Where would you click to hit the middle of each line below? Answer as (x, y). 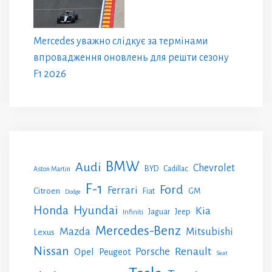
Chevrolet (214, 168)
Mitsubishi (209, 231)
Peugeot (115, 252)
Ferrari (123, 190)
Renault (193, 251)
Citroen (47, 190)
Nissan (51, 250)
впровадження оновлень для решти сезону (131, 57)
